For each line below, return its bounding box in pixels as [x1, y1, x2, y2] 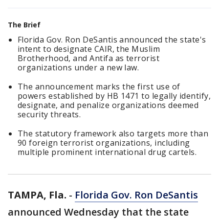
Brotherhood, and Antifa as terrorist [18, 53, 160, 64]
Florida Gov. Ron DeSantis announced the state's [18, 34, 206, 45]
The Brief [8, 20, 41, 29]
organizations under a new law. [18, 62, 139, 73]
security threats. [18, 109, 81, 120]
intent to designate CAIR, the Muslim [18, 44, 160, 54]
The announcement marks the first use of [18, 81, 180, 92]
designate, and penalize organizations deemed [18, 100, 199, 110]
